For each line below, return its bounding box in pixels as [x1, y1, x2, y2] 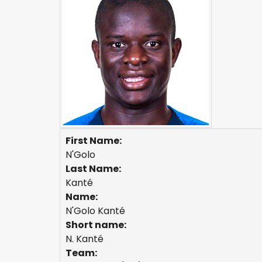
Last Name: [65, 162, 121, 175]
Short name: [65, 218, 126, 232]
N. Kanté [65, 232, 104, 246]
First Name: [65, 134, 122, 147]
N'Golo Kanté [65, 204, 125, 218]
